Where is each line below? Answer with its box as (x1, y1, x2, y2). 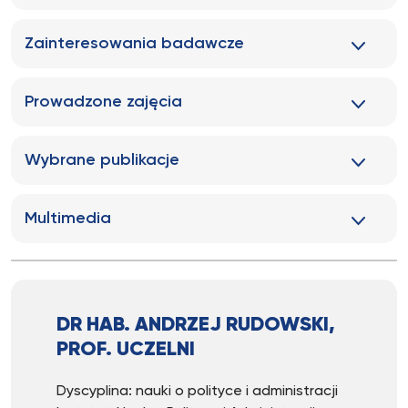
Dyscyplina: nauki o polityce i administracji (56, 384, 338, 399)
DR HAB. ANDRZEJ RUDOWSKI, (56, 315, 335, 335)
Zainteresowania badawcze (25, 36, 244, 52)
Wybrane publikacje (25, 152, 179, 168)
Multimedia (25, 210, 111, 227)
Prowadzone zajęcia (25, 94, 182, 110)
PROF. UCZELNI (56, 340, 195, 360)
